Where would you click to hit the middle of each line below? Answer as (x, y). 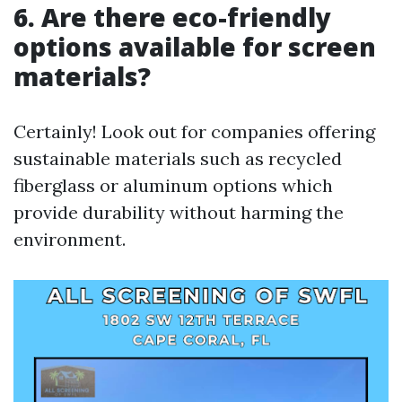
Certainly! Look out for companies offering (194, 131)
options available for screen (195, 47)
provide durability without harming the (179, 212)
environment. (70, 239)
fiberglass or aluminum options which (173, 185)
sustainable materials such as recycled (178, 158)
